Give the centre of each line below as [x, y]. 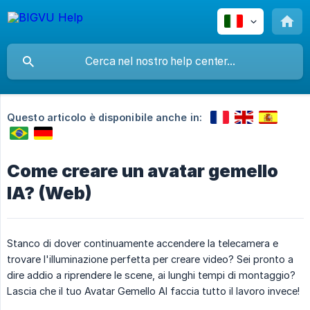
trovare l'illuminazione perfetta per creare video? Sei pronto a [150, 259]
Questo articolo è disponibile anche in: [104, 118]
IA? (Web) [49, 193]
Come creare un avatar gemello [143, 171]
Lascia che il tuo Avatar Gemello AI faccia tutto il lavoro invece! [153, 291]
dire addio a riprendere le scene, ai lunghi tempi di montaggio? [151, 275]
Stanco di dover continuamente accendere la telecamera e [143, 243]
